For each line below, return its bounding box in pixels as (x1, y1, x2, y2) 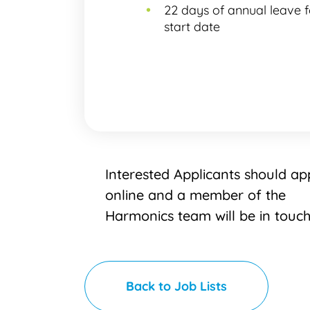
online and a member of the (105, 185, 286, 203)
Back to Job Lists (126, 277, 227, 294)
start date (164, 19, 220, 35)
